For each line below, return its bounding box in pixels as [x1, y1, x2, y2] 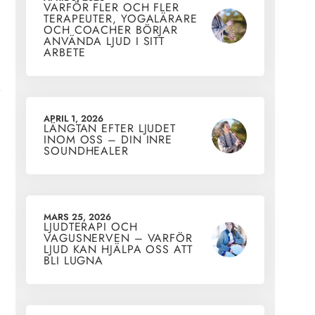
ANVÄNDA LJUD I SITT [44, 33, 165, 50]
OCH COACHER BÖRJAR [44, 22, 179, 39]
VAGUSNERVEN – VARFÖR [44, 230, 193, 247]
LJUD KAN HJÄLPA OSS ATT [44, 241, 193, 258]
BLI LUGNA [44, 252, 104, 269]
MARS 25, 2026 [44, 210, 111, 224]
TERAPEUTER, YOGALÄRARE [44, 11, 198, 27]
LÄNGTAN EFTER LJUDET [44, 120, 176, 137]
